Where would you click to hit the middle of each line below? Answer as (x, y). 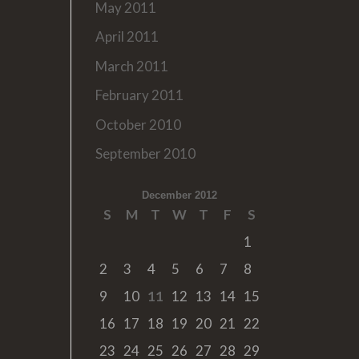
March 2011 (132, 66)
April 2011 (127, 36)
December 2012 (180, 195)
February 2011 (140, 95)
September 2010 (146, 153)
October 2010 (139, 124)
